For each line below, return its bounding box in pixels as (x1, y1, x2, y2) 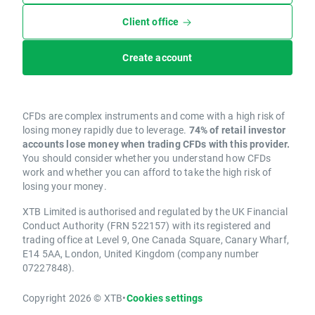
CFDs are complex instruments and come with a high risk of (22, 109, 285, 123)
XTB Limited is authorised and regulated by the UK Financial (22, 205, 288, 219)
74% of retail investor (188, 123, 286, 137)
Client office (122, 15, 179, 29)
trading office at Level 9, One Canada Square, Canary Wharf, (22, 233, 289, 247)
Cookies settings (127, 291, 203, 305)
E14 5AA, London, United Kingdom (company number (22, 247, 259, 261)
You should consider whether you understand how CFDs (22, 151, 271, 165)
